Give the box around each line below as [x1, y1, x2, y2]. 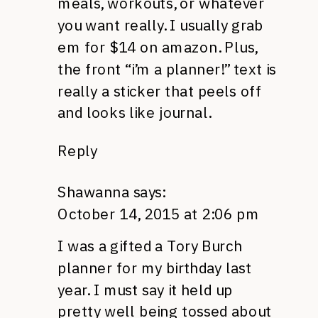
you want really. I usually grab [57, 16, 263, 35]
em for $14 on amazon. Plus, [57, 38, 258, 57]
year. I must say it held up [57, 280, 233, 300]
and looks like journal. [57, 103, 211, 123]
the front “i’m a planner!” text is [57, 59, 277, 79]
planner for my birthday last [57, 258, 252, 278]
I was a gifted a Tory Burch [57, 236, 243, 256]
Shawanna [57, 182, 129, 202]
